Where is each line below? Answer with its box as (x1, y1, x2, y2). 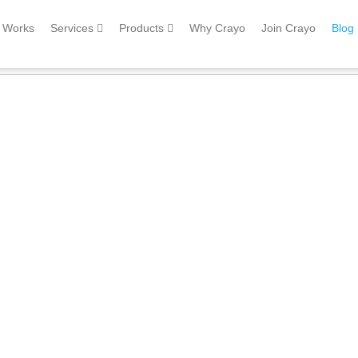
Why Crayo (189, 22, 245, 34)
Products (119, 22, 167, 34)
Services (50, 22, 97, 34)
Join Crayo (261, 22, 316, 34)
